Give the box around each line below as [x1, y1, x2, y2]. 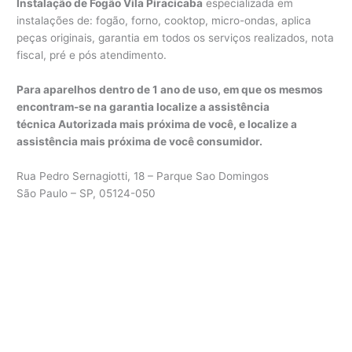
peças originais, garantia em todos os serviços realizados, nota [16, 31, 335, 44]
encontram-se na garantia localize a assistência [16, 100, 270, 113]
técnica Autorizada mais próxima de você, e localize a [16, 117, 298, 130]
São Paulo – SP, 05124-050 [16, 186, 156, 200]
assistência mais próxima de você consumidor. [16, 134, 263, 148]
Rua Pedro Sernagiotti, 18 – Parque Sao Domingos [16, 169, 269, 182]
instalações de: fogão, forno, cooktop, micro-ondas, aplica [16, 13, 312, 27]
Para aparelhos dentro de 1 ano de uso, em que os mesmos [16, 82, 324, 96]
